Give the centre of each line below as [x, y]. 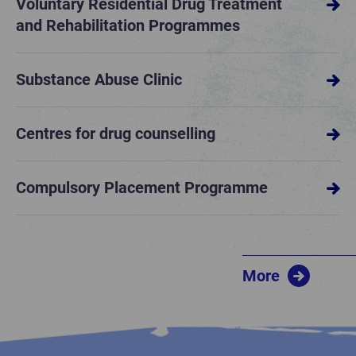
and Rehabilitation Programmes [128, 26]
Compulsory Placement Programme [142, 188]
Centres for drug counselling [116, 134]
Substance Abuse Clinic [99, 80]
